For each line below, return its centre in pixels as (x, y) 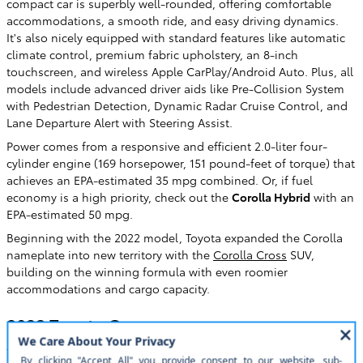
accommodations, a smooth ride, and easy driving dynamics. (173, 21)
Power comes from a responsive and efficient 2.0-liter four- (167, 146)
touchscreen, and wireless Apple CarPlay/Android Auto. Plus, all (180, 72)
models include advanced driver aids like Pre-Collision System (175, 89)
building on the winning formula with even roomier (147, 272)
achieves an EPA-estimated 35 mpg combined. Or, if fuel (160, 180)
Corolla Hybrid (271, 197)
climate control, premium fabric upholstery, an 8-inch (152, 55)
